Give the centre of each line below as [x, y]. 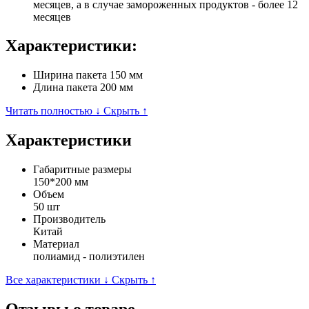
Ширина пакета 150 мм [88, 75]
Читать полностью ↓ [53, 111]
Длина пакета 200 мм [83, 88]
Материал [56, 244]
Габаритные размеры [82, 170]
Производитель [69, 219]
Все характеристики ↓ [57, 280]
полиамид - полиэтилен [89, 257]
